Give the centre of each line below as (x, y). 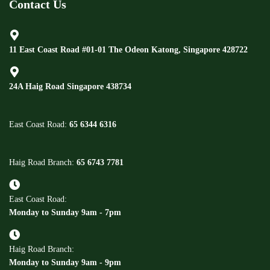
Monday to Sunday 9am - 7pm (65, 212)
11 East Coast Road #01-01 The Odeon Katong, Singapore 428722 (128, 50)
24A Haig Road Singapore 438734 (70, 86)
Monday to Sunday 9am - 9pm (65, 262)
